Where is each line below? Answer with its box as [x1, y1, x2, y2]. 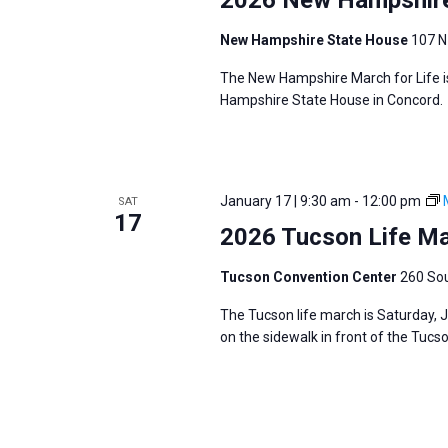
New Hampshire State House [219, 31, 411, 48]
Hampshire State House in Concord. [219, 91, 443, 108]
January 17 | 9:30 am [219, 192, 351, 209]
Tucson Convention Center [219, 268, 400, 285]
